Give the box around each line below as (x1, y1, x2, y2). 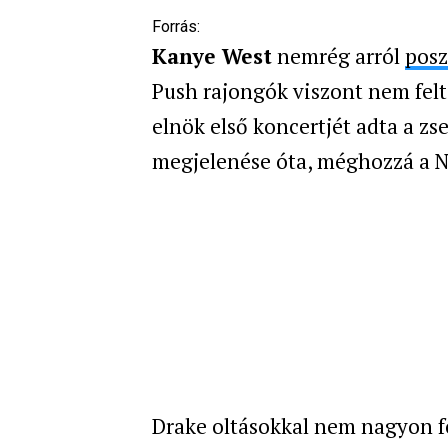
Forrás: (152, 16, 200, 36)
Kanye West (152, 41, 272, 70)
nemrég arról (272, 41, 405, 70)
